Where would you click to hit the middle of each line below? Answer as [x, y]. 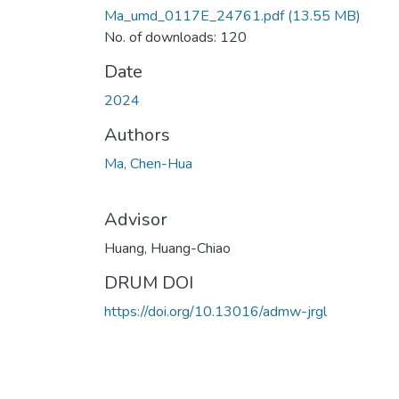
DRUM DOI [149, 282]
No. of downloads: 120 [175, 37]
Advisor [136, 219]
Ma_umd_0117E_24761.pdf [194, 16]
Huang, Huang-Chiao [167, 248]
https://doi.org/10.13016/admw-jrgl [216, 311]
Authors [137, 134]
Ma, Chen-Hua [148, 163]
